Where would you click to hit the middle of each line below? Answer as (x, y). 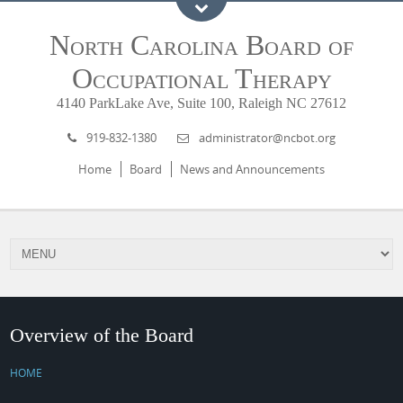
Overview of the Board (102, 335)
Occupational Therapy (201, 78)
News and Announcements (252, 169)
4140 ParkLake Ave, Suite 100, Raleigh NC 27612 (201, 103)
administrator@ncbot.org (267, 138)
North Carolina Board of (201, 45)
